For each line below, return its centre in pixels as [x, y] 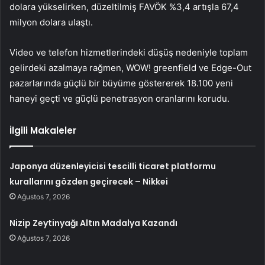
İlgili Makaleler [43, 131]
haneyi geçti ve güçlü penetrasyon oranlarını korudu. [119, 99]
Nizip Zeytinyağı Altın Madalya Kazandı [94, 223]
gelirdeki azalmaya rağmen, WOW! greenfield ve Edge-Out [130, 68]
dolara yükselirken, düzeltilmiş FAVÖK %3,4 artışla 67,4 [124, 7]
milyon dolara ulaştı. [51, 22]
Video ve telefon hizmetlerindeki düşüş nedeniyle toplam [129, 53]
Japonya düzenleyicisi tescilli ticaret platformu [113, 167]
